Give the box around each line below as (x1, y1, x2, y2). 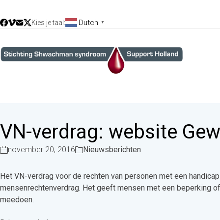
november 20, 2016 (8, 145, 75, 155)
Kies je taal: (31, 18, 65, 27)
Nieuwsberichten (83, 145, 141, 155)
